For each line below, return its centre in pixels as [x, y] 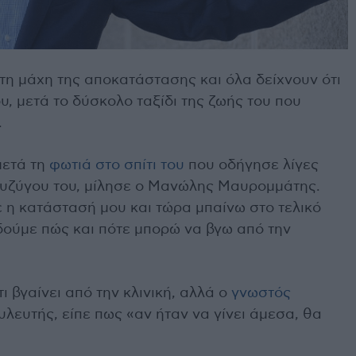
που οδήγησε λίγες [252, 165]
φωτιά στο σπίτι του [117, 165]
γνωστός [261, 293]
